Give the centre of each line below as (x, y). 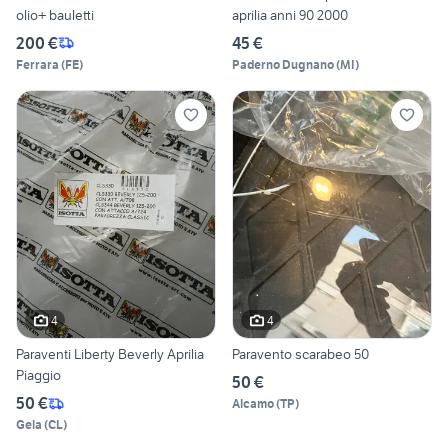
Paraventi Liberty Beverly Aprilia (110, 354)
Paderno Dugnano (283, 64)
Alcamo (253, 404)
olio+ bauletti (55, 14)
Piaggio (38, 375)
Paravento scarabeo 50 (300, 354)
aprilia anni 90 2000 (290, 14)
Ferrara (37, 64)
